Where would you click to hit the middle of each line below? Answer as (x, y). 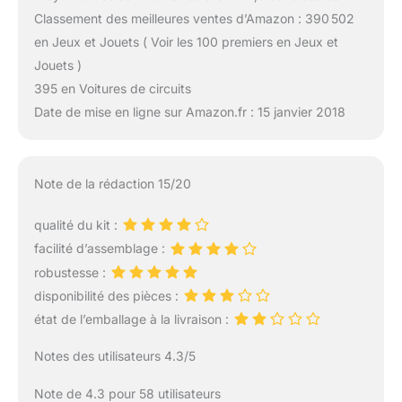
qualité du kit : (77, 225)
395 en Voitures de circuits (112, 89)
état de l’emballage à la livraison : (133, 319)
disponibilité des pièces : (108, 295)
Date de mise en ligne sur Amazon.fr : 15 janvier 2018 (189, 112)
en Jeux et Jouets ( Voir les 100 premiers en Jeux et (186, 42)
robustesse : (71, 272)
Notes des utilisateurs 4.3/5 (114, 356)
